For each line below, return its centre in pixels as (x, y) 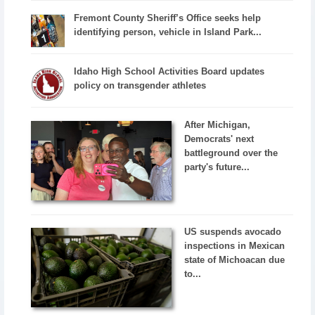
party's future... (217, 167)
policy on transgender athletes (140, 85)
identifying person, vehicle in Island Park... (168, 32)
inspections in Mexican (235, 246)
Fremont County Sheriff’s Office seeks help (168, 18)
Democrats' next (219, 139)
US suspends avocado (233, 232)
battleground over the (231, 153)
